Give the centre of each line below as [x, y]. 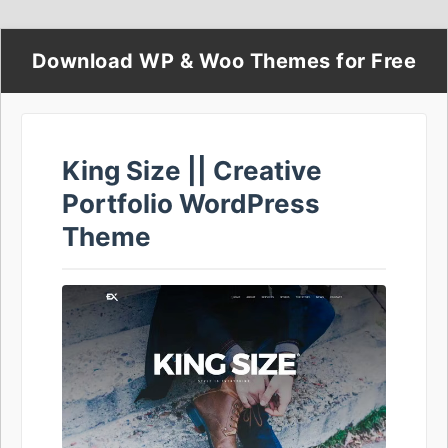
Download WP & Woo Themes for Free [224, 61]
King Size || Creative [192, 170]
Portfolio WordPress [191, 203]
